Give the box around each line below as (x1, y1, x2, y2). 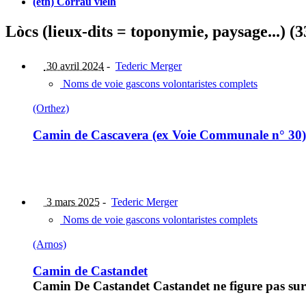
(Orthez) (33, 102, 69, 115)
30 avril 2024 (44, 60, 104, 72)
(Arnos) (33, 238, 66, 251)
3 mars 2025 (44, 196, 100, 208)
